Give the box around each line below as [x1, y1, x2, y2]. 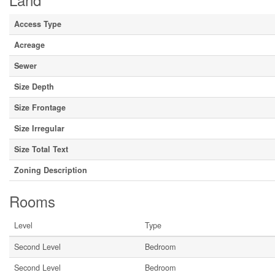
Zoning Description [14, 165, 87, 176]
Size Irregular [14, 123, 64, 134]
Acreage [14, 39, 45, 50]
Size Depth [14, 81, 54, 92]
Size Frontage [14, 102, 66, 113]
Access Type [14, 18, 61, 29]
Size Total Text [14, 144, 68, 155]
